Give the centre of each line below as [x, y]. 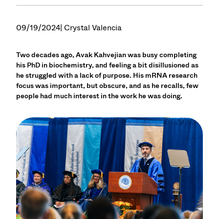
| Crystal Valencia [91, 27]
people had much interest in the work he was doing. [99, 96]
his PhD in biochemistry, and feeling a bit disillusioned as [108, 65]
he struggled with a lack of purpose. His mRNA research [107, 76]
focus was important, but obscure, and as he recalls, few [108, 86]
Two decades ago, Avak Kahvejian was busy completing [107, 55]
